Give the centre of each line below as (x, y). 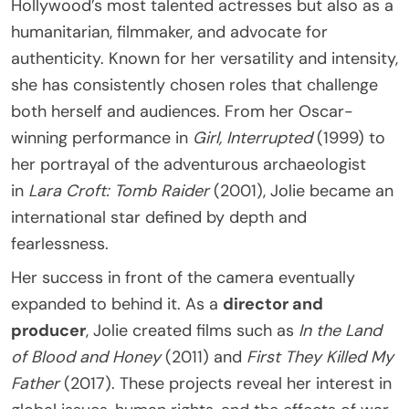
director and (273, 304)
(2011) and (204, 357)
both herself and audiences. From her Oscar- (182, 111)
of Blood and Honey (86, 357)
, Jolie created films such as (192, 330)
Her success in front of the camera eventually (183, 277)
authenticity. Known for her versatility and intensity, (204, 58)
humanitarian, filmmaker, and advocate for (169, 31)
